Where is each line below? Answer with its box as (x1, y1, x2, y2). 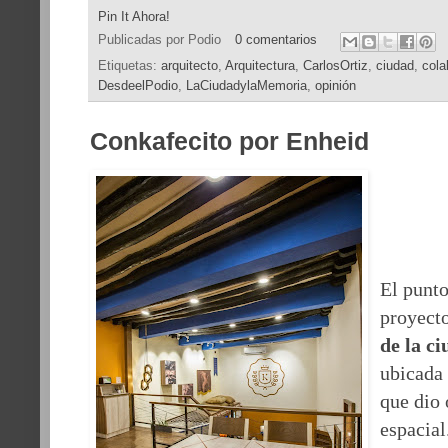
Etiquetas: (98, 58, 161, 73)
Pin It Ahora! (98, 9, 170, 24)
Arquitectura (225, 58, 295, 73)
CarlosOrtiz (303, 58, 368, 73)
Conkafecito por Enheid (90, 126, 369, 155)
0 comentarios (234, 33, 317, 48)
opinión (315, 78, 356, 93)
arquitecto (161, 58, 218, 73)
